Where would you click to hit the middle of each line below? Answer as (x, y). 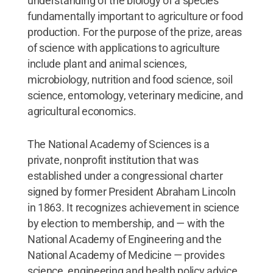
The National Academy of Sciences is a (118, 144)
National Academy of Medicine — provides (126, 255)
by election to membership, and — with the (126, 223)
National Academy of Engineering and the (124, 239)
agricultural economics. (82, 111)
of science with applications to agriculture (124, 48)
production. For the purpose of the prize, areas (135, 32)
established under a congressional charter (125, 175)
